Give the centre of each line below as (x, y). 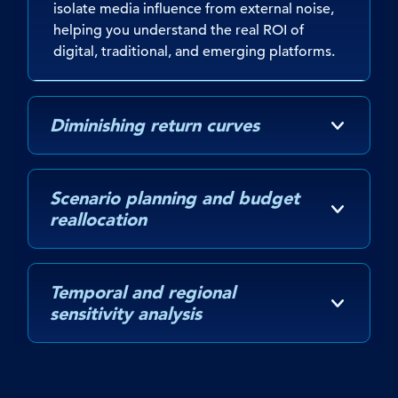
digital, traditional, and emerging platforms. (194, 51)
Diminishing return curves (155, 125)
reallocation (98, 219)
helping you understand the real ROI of (179, 30)
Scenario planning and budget (175, 198)
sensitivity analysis (126, 313)
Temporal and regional (143, 292)
